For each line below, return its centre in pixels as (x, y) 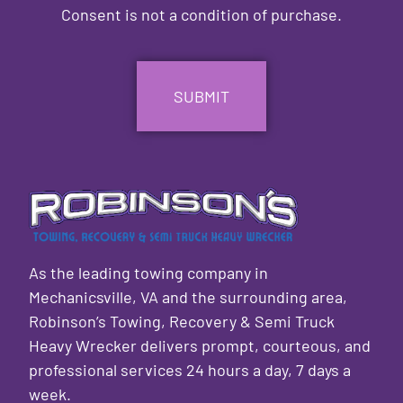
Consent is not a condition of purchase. (201, 14)
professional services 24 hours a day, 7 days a (190, 369)
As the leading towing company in (149, 272)
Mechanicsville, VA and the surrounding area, (188, 296)
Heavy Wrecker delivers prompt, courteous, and (200, 345)
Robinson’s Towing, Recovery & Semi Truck (182, 321)
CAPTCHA (58, 47)
